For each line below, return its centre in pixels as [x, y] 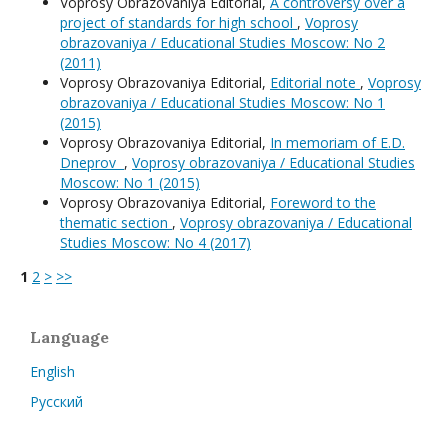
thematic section [116, 223]
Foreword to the [323, 203]
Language [69, 337]
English [52, 372]
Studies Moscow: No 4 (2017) [155, 243]
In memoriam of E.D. [337, 143]
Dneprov [92, 163]
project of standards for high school [178, 23]
